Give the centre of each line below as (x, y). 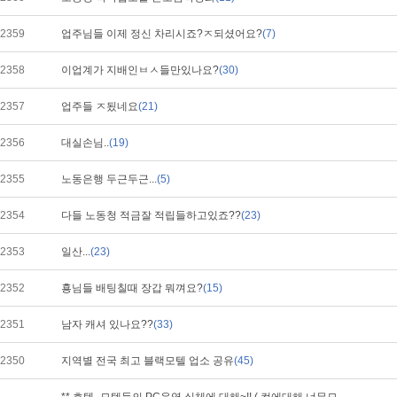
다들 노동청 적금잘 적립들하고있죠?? (151, 215)
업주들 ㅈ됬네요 (100, 106)
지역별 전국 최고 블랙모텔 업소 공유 (148, 361)
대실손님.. (85, 143)
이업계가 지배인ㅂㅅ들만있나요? (140, 70)
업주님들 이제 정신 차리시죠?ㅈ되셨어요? (162, 34)
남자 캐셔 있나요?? (107, 324)
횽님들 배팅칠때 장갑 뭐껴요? (132, 288)
